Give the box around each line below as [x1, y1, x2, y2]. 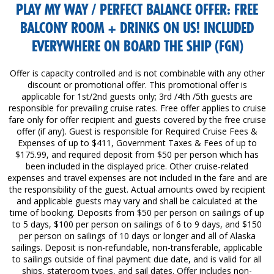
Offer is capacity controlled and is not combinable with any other [9, 67, 265, 79]
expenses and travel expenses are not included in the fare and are [7, 171, 267, 183]
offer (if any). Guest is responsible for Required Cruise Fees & [17, 125, 257, 137]
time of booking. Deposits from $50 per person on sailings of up [10, 206, 264, 218]
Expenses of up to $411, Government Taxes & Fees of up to [17, 136, 257, 149]
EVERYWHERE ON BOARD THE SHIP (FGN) [31, 37, 243, 55]
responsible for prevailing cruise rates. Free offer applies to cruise [8, 102, 266, 114]
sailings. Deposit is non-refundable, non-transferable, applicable [12, 241, 262, 253]
